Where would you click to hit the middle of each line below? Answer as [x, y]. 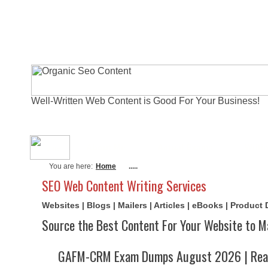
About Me [106, 147]
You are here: [71, 166]
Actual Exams [185, 147]
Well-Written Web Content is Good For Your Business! [145, 101]
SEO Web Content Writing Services [124, 185]
